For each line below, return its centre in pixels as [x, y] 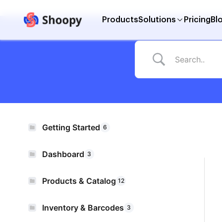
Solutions [157, 20]
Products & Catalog [79, 181]
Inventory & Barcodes [83, 208]
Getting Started [71, 127]
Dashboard [63, 154]
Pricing [197, 20]
